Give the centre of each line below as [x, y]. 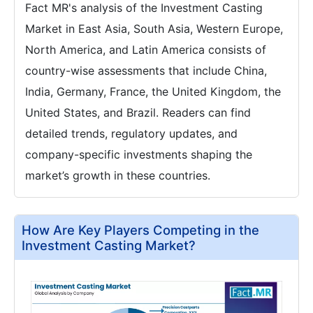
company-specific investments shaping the [139, 154]
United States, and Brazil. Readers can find [138, 112]
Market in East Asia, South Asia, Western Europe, [154, 28]
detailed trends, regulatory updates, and [131, 133]
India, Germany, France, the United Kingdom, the [153, 91]
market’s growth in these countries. [118, 175]
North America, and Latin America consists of [146, 49]
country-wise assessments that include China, [146, 70]
